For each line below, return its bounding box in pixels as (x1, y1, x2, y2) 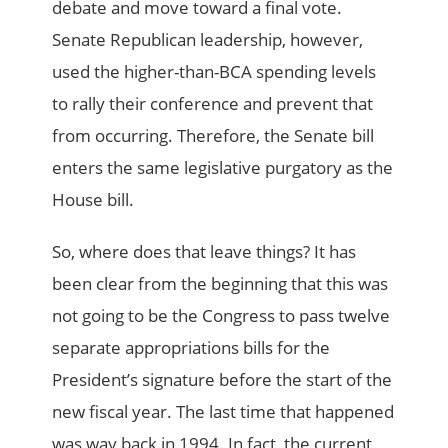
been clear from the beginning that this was (52, 272, 389, 296)
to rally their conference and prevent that (52, 92, 374, 116)
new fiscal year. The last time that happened (52, 400, 395, 424)
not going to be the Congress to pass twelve (52, 304, 391, 328)
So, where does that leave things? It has (52, 240, 357, 264)
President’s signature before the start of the (52, 368, 393, 392)
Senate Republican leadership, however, (52, 28, 364, 52)
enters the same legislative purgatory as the (52, 156, 394, 180)
